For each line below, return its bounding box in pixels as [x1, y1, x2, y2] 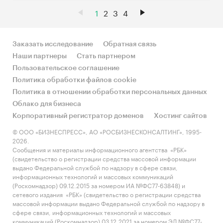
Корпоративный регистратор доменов [12, 112, 144, 119]
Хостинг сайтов [154, 112, 207, 119]
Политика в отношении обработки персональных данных [12, 89, 207, 96]
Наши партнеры [12, 53, 67, 60]
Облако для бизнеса [12, 101, 81, 108]
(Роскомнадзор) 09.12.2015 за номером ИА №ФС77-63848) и [12, 180, 185, 190]
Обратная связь [103, 41, 156, 48]
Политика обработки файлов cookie [12, 77, 136, 84]
